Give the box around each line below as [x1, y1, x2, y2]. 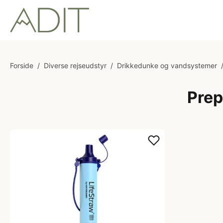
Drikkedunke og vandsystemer [117, 61, 217, 70]
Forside [10, 61, 33, 70]
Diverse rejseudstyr [44, 61, 107, 70]
